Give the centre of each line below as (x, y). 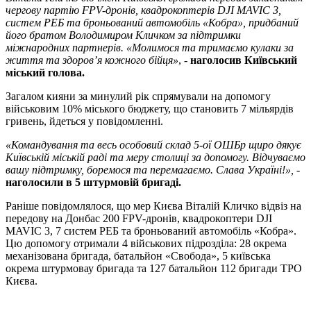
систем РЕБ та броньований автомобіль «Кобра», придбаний (152, 23)
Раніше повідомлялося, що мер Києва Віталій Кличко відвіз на (153, 206)
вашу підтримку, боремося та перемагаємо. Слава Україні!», (150, 170)
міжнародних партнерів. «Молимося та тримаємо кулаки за (150, 48)
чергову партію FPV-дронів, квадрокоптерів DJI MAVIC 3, (143, 10)
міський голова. (45, 73)
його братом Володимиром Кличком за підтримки (123, 35)
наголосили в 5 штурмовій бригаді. (93, 183)
